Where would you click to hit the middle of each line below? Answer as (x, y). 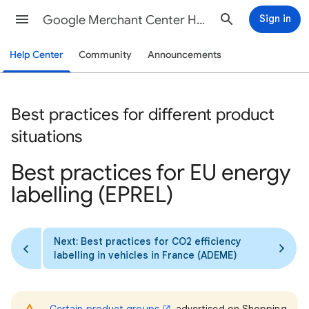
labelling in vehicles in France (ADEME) (146, 255)
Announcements (184, 55)
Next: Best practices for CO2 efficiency (148, 241)
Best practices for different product (143, 114)
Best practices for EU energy (151, 172)
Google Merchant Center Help (201, 20)
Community (105, 55)
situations (47, 136)
